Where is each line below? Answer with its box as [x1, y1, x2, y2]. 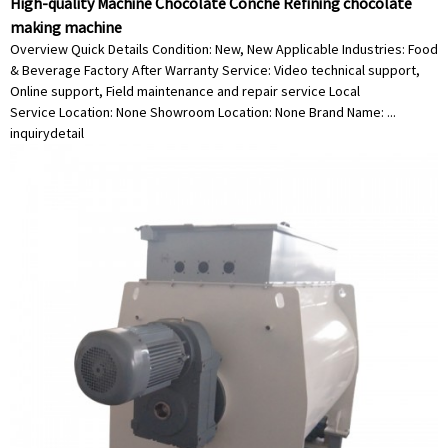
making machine [10, 17, 122, 37]
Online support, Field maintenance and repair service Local [10, 82, 360, 100]
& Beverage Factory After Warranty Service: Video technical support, [10, 61, 420, 79]
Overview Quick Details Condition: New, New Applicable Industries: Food [10, 40, 438, 58]
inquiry [10, 124, 50, 142]
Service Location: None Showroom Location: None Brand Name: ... [10, 103, 396, 121]
